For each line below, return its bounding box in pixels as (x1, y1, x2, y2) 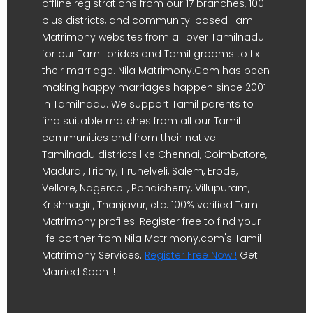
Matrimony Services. (42, 248, 145, 262)
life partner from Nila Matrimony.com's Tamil (42, 231, 261, 245)
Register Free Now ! (145, 248, 237, 262)
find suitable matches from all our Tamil (42, 114, 240, 128)
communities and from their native (42, 131, 216, 145)
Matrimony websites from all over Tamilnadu (42, 30, 264, 44)
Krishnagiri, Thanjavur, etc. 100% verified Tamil (42, 198, 262, 212)
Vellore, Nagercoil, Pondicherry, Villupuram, (42, 181, 249, 195)
